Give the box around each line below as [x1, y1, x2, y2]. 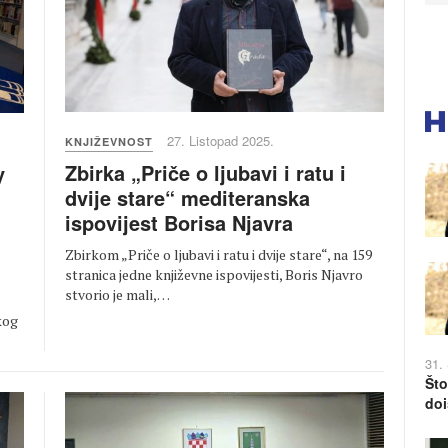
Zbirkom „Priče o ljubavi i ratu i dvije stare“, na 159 [65, 245, 372, 265]
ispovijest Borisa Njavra [65, 208, 293, 238]
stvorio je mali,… [65, 285, 170, 305]
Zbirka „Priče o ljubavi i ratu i [65, 158, 346, 188]
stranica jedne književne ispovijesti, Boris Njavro [65, 265, 363, 285]
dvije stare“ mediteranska [65, 183, 310, 213]
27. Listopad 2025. [167, 131, 274, 151]
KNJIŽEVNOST [65, 134, 153, 150]
